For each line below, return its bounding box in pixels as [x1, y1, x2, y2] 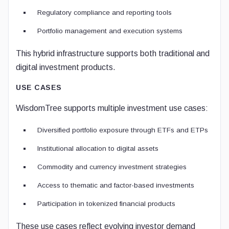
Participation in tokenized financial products [37, 200, 175, 208]
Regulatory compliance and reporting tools [37, 9, 172, 16]
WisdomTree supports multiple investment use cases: [16, 104, 208, 112]
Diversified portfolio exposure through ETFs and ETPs [37, 126, 208, 134]
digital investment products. [16, 63, 116, 72]
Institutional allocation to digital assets [37, 145, 158, 152]
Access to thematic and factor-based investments [37, 181, 194, 189]
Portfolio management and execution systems [37, 27, 182, 35]
